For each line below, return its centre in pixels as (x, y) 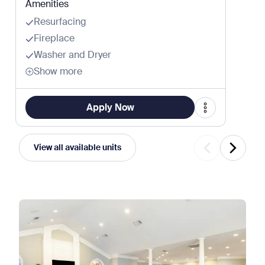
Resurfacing (60, 22)
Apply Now (110, 107)
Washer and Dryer (72, 55)
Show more (58, 71)
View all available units (77, 147)
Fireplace (54, 38)
